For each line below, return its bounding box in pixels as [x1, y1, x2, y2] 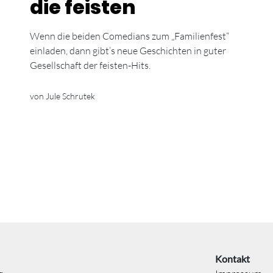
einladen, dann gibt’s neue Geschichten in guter [29, 44, 226, 57]
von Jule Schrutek [29, 90, 95, 101]
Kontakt [215, 253, 250, 264]
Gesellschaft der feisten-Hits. [29, 58, 151, 71]
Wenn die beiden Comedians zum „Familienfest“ [29, 29, 229, 42]
